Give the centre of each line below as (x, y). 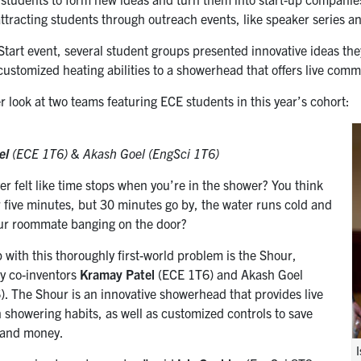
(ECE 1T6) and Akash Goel (229, 274)
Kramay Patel (118, 274)
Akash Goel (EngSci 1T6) (151, 154)
